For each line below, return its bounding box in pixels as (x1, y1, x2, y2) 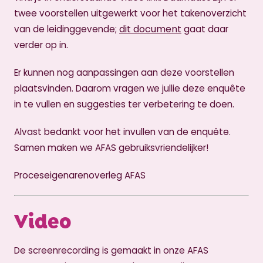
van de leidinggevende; (14, 23, 119, 35)
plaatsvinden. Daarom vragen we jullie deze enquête (14, 82, 245, 95)
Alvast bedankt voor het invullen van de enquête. (14, 126, 231, 138)
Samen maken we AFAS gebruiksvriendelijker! (14, 141, 208, 154)
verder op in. (14, 39, 68, 51)
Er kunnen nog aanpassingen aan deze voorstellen (14, 66, 234, 79)
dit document (119, 22, 181, 36)
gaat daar (184, 23, 228, 35)
